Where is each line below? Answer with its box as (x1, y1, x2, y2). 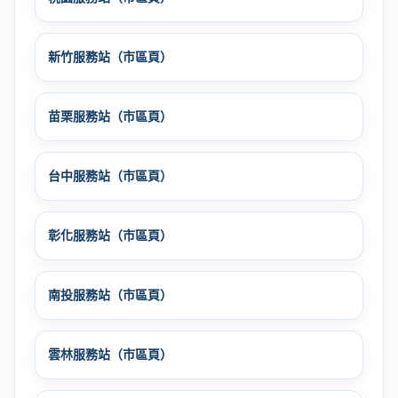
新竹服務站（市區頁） (48, 49, 172, 64)
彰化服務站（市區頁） (48, 227, 172, 243)
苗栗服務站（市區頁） (48, 108, 172, 123)
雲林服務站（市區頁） (48, 346, 172, 362)
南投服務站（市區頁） (48, 287, 172, 302)
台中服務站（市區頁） (48, 168, 172, 183)
